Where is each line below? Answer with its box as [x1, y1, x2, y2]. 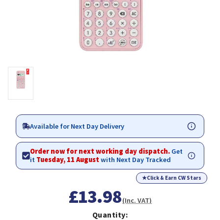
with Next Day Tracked [99, 155, 171, 165]
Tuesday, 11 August [36, 155, 99, 165]
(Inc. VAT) [122, 196, 152, 205]
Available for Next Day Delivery [30, 121, 124, 131]
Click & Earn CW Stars [147, 174, 201, 182]
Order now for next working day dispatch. [30, 147, 171, 156]
